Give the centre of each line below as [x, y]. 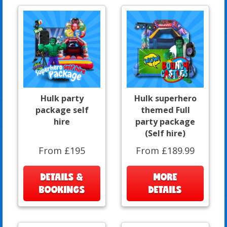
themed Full [165, 110]
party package [165, 121]
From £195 [62, 150]
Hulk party [62, 98]
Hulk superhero [165, 98]
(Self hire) [165, 133]
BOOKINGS [62, 189]
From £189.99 [165, 150]
